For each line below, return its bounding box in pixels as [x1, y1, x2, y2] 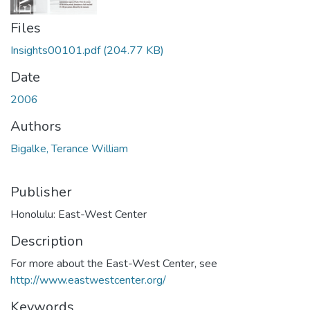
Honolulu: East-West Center [10, 206, 147, 222]
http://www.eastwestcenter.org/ [10, 272, 166, 288]
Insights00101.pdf [10, 42, 100, 58]
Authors [10, 116, 62, 136]
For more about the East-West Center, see [10, 255, 217, 271]
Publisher [10, 182, 72, 201]
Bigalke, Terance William [10, 140, 128, 156]
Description [10, 231, 83, 250]
